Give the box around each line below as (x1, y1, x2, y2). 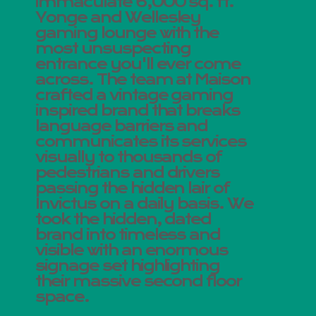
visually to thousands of (35, 148, 222, 166)
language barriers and (35, 117, 208, 135)
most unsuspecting (35, 39, 190, 58)
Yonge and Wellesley (35, 8, 201, 27)
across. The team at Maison (35, 71, 251, 89)
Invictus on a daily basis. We (35, 195, 254, 213)
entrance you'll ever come (35, 55, 241, 73)
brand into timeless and (35, 226, 221, 244)
